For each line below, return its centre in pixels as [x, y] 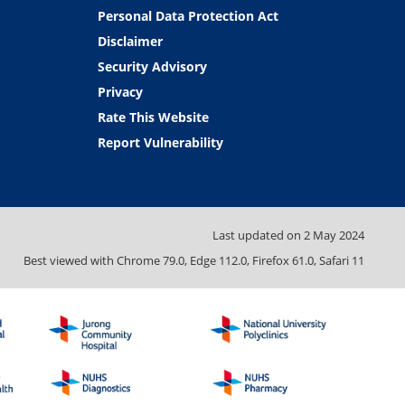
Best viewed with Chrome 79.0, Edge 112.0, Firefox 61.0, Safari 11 [194, 261]
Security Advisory [152, 66]
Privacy [120, 91]
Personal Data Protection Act [188, 15]
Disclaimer [130, 41]
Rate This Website [153, 117]
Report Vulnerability [160, 142]
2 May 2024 [334, 235]
